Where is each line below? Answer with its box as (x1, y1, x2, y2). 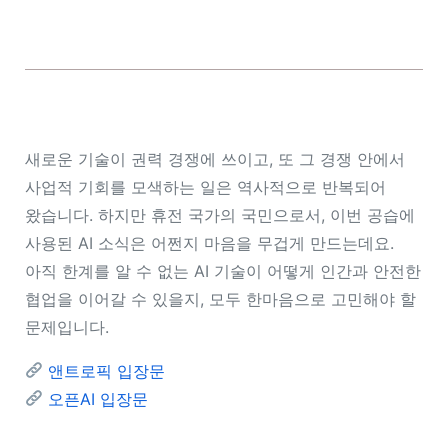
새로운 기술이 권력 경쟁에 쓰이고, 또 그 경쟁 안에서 (25, 148, 405, 169)
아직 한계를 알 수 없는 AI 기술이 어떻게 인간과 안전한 (25, 260, 421, 281)
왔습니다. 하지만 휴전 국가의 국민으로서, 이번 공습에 (25, 204, 415, 225)
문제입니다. (25, 316, 109, 337)
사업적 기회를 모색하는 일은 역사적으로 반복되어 (25, 176, 386, 197)
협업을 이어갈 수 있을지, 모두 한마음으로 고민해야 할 (25, 288, 416, 309)
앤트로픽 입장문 (48, 360, 166, 381)
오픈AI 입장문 (43, 388, 149, 409)
